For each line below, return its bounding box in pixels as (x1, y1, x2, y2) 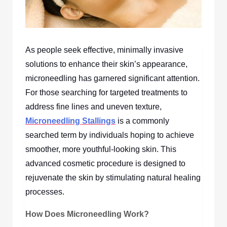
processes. (25, 187, 64, 196)
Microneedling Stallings (25, 116, 116, 125)
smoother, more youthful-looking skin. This (25, 144, 176, 154)
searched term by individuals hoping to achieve (25, 130, 194, 139)
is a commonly (116, 116, 169, 125)
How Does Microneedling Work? (25, 209, 149, 218)
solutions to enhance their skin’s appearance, (25, 59, 187, 68)
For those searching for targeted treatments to (25, 88, 187, 97)
